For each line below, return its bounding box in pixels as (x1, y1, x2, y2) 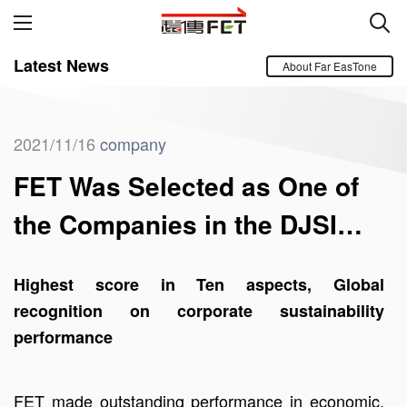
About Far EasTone (283, 58, 377, 74)
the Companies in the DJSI (14, 205, 337, 243)
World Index (14, 243, 158, 281)
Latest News (14, 54, 109, 77)
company (100, 132, 166, 155)
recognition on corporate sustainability (14, 299, 384, 323)
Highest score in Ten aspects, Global (14, 273, 384, 296)
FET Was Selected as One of (14, 167, 359, 204)
